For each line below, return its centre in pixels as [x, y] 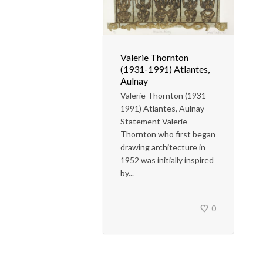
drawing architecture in [163, 147]
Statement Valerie [154, 121]
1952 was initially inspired [167, 160]
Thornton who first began [168, 134]
